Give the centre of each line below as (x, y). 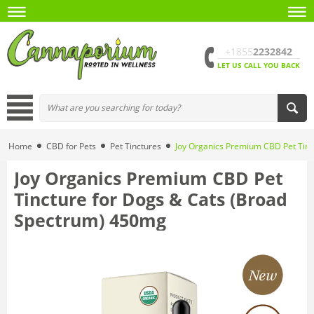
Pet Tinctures (136, 146)
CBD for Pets (71, 146)
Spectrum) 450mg (90, 220)
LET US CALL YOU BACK (259, 65)
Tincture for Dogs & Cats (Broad (151, 199)
